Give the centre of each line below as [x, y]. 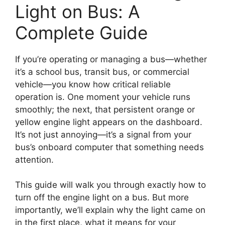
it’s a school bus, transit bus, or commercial [102, 72]
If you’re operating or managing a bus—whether [111, 59]
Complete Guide [81, 32]
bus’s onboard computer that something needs [109, 147]
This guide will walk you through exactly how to [110, 185]
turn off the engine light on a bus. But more [102, 198]
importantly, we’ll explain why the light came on [110, 210]
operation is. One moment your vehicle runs [103, 97]
